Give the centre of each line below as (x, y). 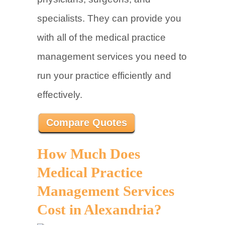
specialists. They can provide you (109, 18)
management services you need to (112, 57)
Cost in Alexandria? (99, 210)
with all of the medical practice (101, 37)
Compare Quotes (87, 123)
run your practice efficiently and (104, 76)
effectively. (60, 95)
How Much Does (89, 154)
